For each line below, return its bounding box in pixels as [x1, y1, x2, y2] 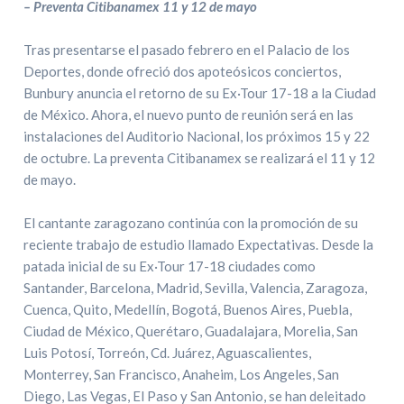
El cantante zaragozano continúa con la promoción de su [23, 215, 359, 231]
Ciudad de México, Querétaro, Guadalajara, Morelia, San [23, 323, 359, 339]
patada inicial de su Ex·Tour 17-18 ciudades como [23, 258, 317, 274]
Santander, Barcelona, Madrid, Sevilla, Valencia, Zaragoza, [23, 280, 368, 296]
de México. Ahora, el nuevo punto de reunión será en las [23, 106, 354, 123]
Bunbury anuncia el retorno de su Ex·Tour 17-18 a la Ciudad [23, 85, 377, 101]
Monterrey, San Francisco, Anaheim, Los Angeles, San [23, 366, 340, 382]
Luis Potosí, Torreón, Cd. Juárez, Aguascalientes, [23, 344, 312, 361]
